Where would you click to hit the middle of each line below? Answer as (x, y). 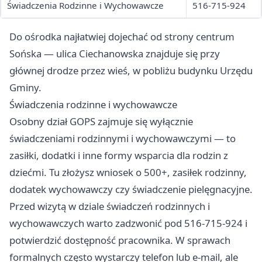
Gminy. (25, 88)
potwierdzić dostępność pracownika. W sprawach (120, 240)
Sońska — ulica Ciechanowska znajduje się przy (115, 54)
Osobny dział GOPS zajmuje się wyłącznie (101, 122)
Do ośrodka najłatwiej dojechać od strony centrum (122, 37)
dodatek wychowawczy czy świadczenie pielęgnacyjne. (131, 189)
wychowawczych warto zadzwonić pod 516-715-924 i (128, 223)
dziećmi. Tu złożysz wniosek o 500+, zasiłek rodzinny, (128, 173)
